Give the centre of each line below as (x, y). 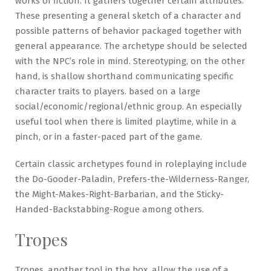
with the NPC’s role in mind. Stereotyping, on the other (130, 61)
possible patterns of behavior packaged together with (129, 31)
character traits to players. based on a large (108, 91)
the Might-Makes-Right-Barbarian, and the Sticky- (119, 194)
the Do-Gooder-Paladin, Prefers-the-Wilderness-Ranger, (132, 179)
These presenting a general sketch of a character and (128, 15)
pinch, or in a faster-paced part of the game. (109, 136)
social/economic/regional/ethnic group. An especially (128, 106)
